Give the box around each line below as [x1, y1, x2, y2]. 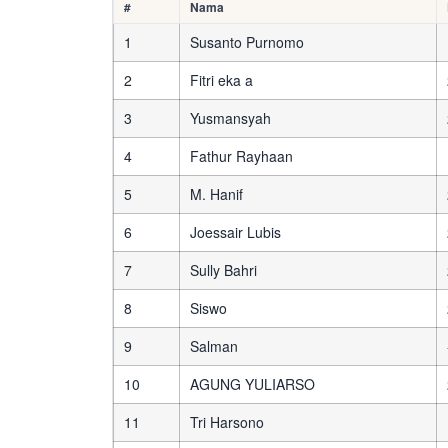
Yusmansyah [190, 108, 272, 128]
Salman [190, 336, 239, 356]
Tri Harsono [190, 412, 265, 432]
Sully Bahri [190, 260, 258, 280]
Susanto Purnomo [190, 32, 305, 52]
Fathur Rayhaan [190, 146, 294, 166]
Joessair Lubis [190, 222, 282, 242]
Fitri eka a [190, 70, 254, 90]
